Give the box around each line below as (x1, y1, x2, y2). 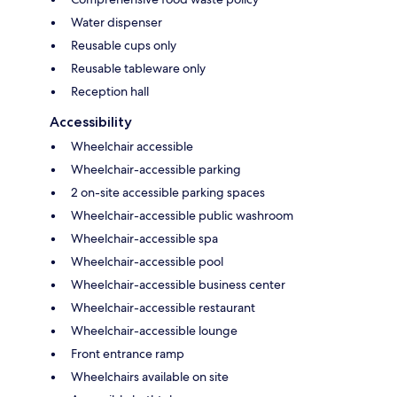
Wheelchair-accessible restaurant (71, 300, 255, 316)
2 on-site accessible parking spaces (71, 184, 265, 201)
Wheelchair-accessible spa (71, 230, 218, 247)
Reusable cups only (71, 37, 176, 54)
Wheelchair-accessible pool (71, 253, 223, 270)
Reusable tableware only (71, 60, 206, 77)
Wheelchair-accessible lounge (71, 323, 237, 339)
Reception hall (71, 83, 149, 100)
